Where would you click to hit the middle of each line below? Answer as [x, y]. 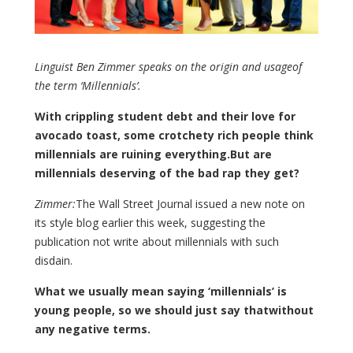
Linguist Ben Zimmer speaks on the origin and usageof [168, 67]
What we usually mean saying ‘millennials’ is [161, 292]
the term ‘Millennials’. [88, 86]
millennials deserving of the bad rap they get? [167, 173]
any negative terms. [93, 329]
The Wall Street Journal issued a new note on [190, 204]
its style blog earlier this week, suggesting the [150, 223]
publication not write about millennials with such [157, 242]
